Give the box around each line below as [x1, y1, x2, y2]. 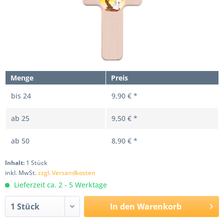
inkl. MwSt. [5, 168, 38, 177]
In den [109, 201, 135, 212]
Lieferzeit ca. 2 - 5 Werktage [12, 180, 107, 189]
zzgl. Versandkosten [38, 168, 95, 177]
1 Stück [26, 158, 47, 167]
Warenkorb [136, 201, 181, 212]
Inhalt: [5, 158, 26, 167]
